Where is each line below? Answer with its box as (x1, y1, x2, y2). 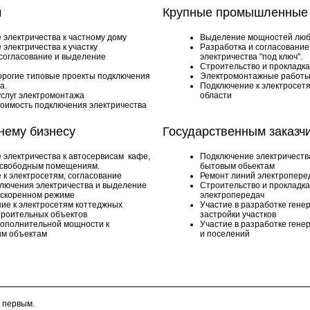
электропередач (200, 190, 265, 201)
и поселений (200, 229, 250, 239)
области (200, 91, 232, 101)
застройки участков (200, 210, 277, 220)
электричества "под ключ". (200, 52, 303, 62)
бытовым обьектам (200, 161, 275, 172)
